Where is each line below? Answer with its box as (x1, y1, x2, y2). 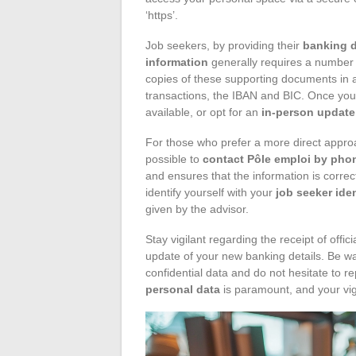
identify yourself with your (145, 185, 276, 199)
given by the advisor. (145, 202, 249, 215)
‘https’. (145, 8, 178, 21)
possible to (145, 152, 203, 165)
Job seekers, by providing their (145, 38, 303, 52)
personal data (145, 282, 220, 296)
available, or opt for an (145, 105, 261, 118)
